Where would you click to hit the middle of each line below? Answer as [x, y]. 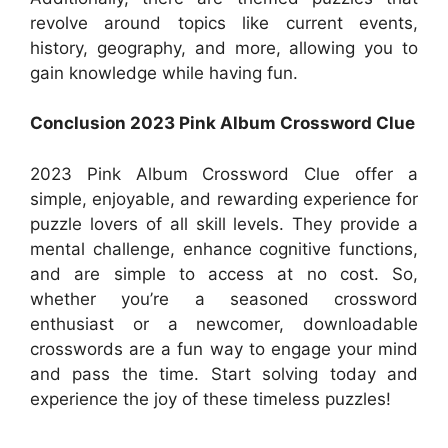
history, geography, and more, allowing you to [224, 47]
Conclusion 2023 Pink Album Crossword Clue [222, 123]
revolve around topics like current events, [224, 22]
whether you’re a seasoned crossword [224, 298]
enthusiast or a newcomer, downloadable [224, 323]
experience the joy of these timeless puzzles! [210, 398]
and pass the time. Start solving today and [224, 373]
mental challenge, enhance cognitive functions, [224, 248]
